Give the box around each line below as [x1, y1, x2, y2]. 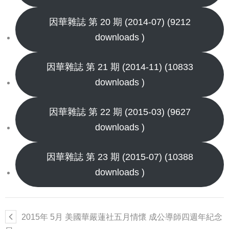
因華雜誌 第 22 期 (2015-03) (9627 [49, 107, 191, 117]
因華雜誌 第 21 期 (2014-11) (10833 [46, 62, 193, 72]
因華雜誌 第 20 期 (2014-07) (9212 [49, 17, 191, 27]
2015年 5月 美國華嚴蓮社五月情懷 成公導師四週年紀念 [21, 213, 222, 221]
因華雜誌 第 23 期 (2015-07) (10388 [46, 152, 193, 162]
